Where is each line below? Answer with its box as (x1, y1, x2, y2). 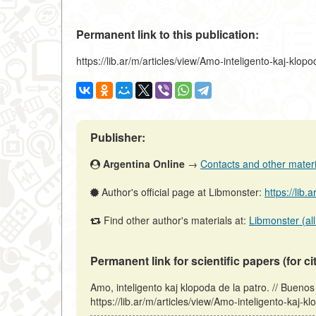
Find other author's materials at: (101, 213, 249, 228)
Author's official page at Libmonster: (99, 185, 265, 200)
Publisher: (90, 129, 145, 146)
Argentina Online (103, 157, 185, 171)
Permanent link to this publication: (76, 26, 259, 43)
